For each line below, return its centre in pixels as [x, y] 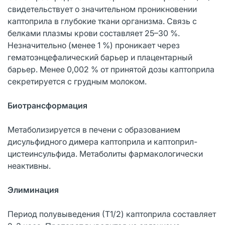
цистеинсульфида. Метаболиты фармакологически [105, 153]
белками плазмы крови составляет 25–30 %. [94, 33]
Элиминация [33, 190]
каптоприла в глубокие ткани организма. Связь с [102, 21]
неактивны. [29, 165]
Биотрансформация [47, 105]
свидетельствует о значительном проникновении [102, 9]
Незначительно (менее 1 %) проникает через [94, 45]
